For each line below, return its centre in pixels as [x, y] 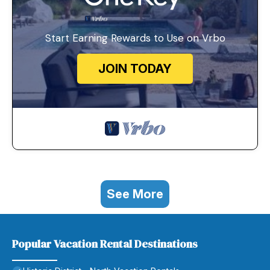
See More [135, 194]
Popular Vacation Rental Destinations [105, 244]
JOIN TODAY [135, 69]
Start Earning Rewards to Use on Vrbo [135, 38]
